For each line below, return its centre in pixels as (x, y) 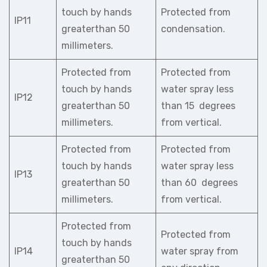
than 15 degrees (198, 106)
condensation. (193, 29)
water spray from (200, 251)
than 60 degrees (199, 183)
